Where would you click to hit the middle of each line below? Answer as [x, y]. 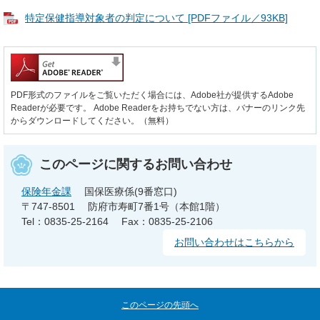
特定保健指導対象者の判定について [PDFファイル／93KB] [156, 18]
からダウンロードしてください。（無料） [92, 121]
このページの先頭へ [160, 305]
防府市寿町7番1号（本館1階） [156, 207]
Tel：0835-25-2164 [65, 222]
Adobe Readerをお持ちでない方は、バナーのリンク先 [198, 108]
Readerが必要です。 [51, 108]
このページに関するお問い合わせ [136, 165]
